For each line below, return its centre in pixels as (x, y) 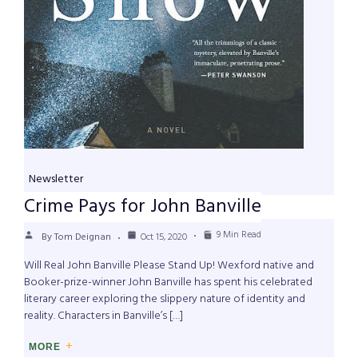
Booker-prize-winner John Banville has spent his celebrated (168, 283)
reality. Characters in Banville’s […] (103, 316)
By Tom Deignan (76, 238)
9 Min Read (239, 235)
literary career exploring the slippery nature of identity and (165, 300)
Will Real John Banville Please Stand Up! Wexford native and (169, 266)
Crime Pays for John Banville (143, 207)
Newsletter (56, 180)
